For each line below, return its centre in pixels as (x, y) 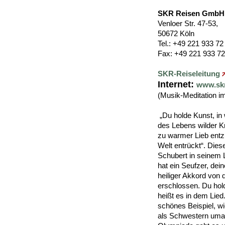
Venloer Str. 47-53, (188, 23)
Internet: (177, 84)
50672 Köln (176, 33)
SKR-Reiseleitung (190, 74)
